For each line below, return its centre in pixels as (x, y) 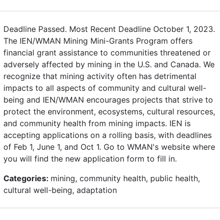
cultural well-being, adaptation (60, 190)
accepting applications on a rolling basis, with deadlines (108, 135)
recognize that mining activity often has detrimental (100, 76)
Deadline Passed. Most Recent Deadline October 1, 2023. (109, 29)
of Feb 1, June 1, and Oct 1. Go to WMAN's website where (109, 147)
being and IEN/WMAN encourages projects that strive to (108, 99)
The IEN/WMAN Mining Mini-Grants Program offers (98, 41)
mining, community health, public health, (125, 178)
